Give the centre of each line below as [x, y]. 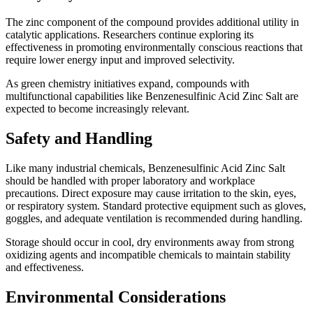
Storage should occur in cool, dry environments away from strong [150, 242]
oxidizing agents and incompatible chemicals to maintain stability [148, 254]
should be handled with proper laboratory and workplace [130, 180]
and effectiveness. [45, 267]
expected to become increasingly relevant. [97, 108]
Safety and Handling [79, 138]
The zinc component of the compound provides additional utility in [152, 22]
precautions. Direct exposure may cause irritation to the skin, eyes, [151, 193]
